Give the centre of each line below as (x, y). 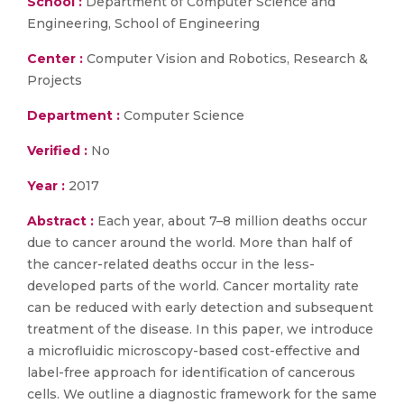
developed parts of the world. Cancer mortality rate (193, 286)
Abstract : (62, 221)
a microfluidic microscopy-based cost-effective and (193, 351)
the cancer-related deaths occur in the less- (171, 264)
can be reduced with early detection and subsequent (200, 308)
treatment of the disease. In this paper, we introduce (200, 329)
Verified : (57, 151)
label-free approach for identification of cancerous (191, 372)
